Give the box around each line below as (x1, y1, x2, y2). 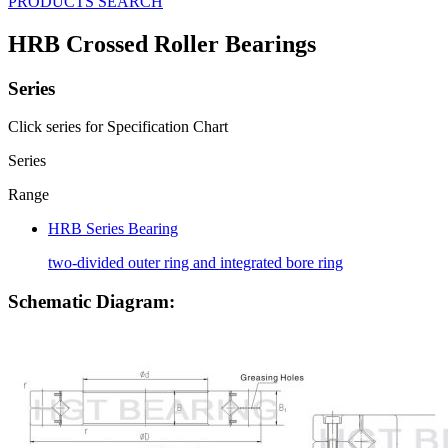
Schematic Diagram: (8, 290, 175, 312)
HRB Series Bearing (48, 220, 178, 238)
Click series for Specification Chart (8, 118, 228, 136)
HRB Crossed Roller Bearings (8, 30, 316, 57)
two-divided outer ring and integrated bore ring (48, 254, 343, 272)
